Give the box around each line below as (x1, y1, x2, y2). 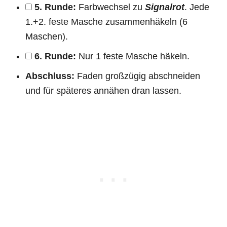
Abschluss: (25, 70, 74, 81)
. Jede (184, 2, 209, 12)
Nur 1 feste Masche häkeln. (76, 51, 190, 61)
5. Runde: (34, 2, 76, 12)
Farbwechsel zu (76, 2, 145, 12)
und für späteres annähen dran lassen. (25, 85, 181, 96)
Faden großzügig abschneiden (74, 70, 200, 81)
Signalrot (145, 2, 184, 12)
